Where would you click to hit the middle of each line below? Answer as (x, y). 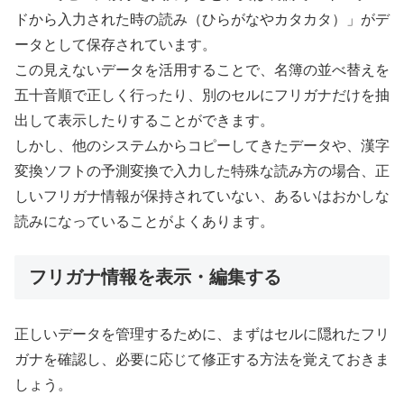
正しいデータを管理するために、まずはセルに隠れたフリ (202, 334)
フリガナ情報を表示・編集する (155, 276)
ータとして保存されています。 (115, 45)
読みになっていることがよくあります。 (144, 222)
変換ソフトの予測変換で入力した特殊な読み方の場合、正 (202, 171)
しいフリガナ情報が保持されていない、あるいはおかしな (202, 197)
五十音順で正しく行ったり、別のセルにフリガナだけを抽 (202, 96)
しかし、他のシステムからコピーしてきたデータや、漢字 (202, 146)
